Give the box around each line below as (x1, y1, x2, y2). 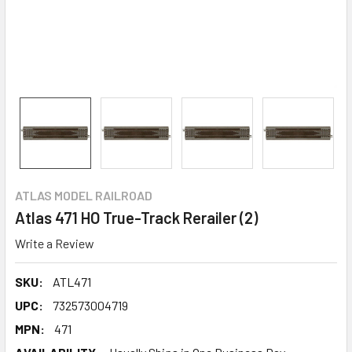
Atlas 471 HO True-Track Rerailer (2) (15, 208, 258, 227)
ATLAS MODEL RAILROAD (15, 188, 152, 203)
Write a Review (15, 235, 94, 251)
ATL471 (53, 273, 91, 289)
